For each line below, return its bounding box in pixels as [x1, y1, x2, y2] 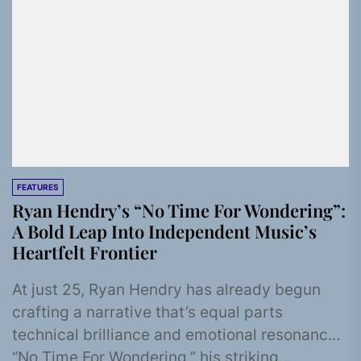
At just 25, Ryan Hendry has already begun [12, 280, 321, 299]
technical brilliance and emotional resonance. [12, 326, 341, 344]
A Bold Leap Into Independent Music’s [12, 219, 317, 243]
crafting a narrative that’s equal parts [12, 303, 283, 322]
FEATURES [17, 182, 59, 192]
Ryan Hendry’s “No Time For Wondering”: [12, 198, 346, 222]
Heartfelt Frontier [12, 240, 157, 264]
